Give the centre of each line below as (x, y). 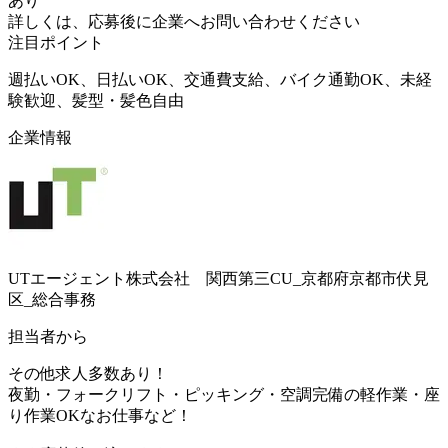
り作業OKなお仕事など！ (100, 415)
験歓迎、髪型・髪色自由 (96, 100)
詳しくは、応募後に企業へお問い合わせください (184, 21)
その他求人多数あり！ (88, 373)
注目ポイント (56, 42)
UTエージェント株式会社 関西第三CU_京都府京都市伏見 (218, 278)
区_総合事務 (52, 299)
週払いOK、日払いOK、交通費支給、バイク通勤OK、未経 (220, 79)
